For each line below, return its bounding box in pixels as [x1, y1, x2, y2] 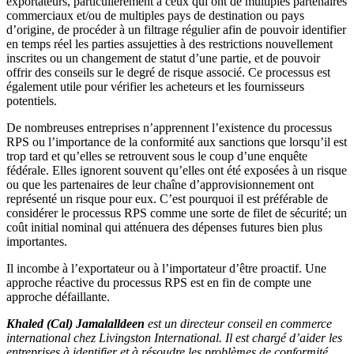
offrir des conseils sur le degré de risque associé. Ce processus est [6, 66, 330, 80]
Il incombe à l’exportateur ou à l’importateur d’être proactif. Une [6, 262, 326, 276]
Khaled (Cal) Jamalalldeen [6, 317, 148, 331]
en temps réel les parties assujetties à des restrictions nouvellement [6, 37, 333, 51]
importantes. [6, 235, 67, 249]
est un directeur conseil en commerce [148, 317, 332, 331]
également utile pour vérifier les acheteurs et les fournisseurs [6, 80, 304, 94]
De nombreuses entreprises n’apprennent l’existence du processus [6, 121, 332, 135]
